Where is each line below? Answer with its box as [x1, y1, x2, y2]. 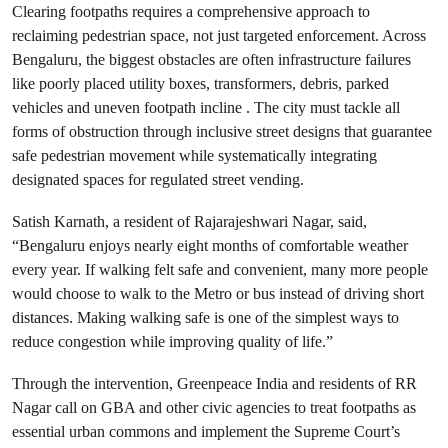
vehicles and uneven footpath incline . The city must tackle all [12, 98, 400, 117]
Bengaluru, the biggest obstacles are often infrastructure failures [12, 50, 411, 69]
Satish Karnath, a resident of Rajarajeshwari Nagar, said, [12, 212, 367, 231]
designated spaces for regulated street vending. [12, 170, 304, 189]
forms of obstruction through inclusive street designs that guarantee [12, 122, 432, 141]
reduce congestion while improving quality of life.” [12, 332, 333, 351]
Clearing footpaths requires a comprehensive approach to [12, 2, 370, 21]
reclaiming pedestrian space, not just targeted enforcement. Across [12, 26, 426, 45]
